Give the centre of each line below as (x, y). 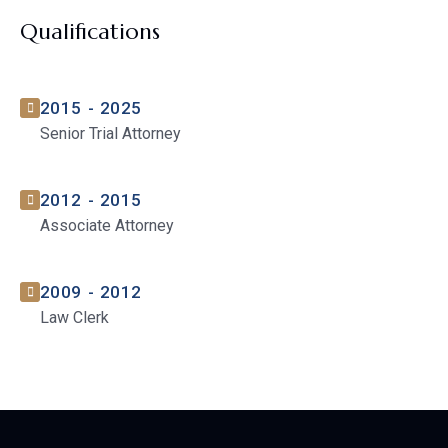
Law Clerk (74, 318)
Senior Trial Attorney (110, 134)
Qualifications (90, 32)
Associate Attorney (107, 226)
